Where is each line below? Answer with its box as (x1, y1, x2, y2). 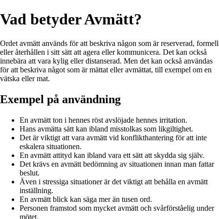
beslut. (20, 168, 40, 177)
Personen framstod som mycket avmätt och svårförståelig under (20, 203, 214, 212)
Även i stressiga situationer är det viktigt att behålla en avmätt (20, 177, 208, 186)
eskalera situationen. (20, 142, 82, 151)
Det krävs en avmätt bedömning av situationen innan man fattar (20, 159, 214, 168)
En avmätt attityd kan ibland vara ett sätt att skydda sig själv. (20, 151, 204, 159)
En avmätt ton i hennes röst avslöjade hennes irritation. (20, 115, 187, 124)
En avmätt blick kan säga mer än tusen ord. (20, 195, 152, 203)
